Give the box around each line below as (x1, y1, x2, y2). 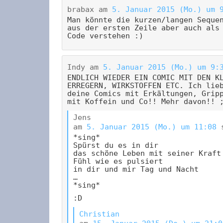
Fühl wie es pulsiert (73, 157, 163, 166)
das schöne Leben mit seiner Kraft (73, 149, 221, 158)
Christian (79, 210, 119, 219)
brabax (67, 5, 94, 14)
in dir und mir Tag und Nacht (73, 165, 199, 174)
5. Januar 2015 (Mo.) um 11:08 (87, 122, 217, 132)
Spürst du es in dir (73, 141, 158, 150)
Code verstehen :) (67, 31, 143, 41)
